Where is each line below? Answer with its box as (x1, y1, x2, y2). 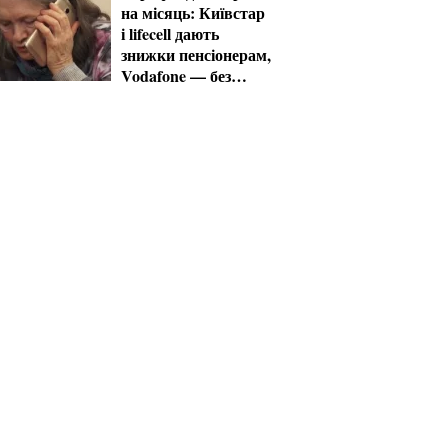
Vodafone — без (121, 64, 231, 87)
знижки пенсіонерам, (121, 43, 271, 66)
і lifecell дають (121, 22, 219, 45)
